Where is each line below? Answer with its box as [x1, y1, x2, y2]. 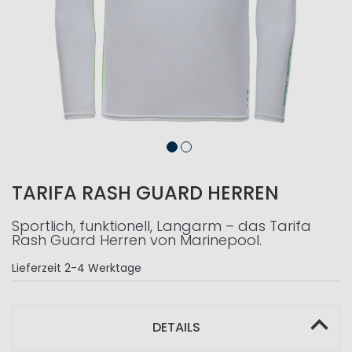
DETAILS [152, 318, 200, 336]
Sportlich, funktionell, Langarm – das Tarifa [12, 216, 311, 236]
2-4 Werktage [64, 260, 141, 276]
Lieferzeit [12, 260, 61, 276]
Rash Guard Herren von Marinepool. [12, 230, 262, 250]
